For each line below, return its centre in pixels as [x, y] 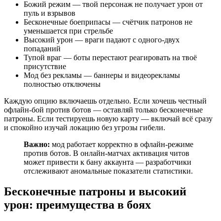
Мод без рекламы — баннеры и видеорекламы [102, 75]
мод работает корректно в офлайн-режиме [122, 144]
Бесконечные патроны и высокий [95, 192]
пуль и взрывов [50, 13]
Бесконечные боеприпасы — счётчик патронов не [108, 22]
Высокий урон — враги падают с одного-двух [102, 39]
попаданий [42, 48]
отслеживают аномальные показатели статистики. [108, 171]
